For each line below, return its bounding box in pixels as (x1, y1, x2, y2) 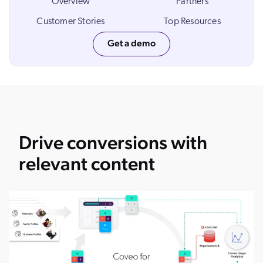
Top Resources (164, 17, 221, 27)
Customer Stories (36, 17, 105, 27)
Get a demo (107, 38, 156, 49)
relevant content (19, 153, 155, 175)
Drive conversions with (19, 131, 207, 154)
